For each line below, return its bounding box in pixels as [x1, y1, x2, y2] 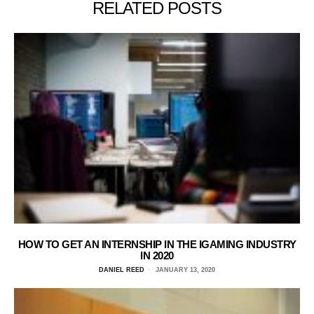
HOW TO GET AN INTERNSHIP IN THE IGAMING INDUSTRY [18, 238, 296, 251]
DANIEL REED [99, 266, 144, 274]
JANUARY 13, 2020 [153, 266, 215, 274]
